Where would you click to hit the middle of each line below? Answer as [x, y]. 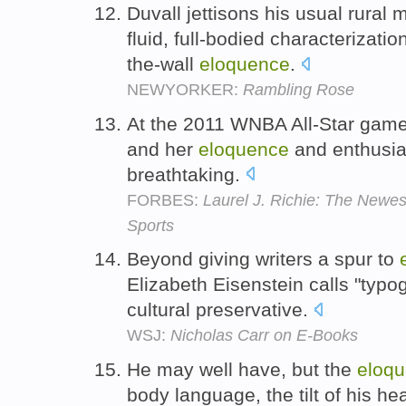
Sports [150, 225]
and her [163, 149]
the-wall [163, 63]
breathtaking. [186, 174]
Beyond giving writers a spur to [263, 259]
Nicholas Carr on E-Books [264, 336]
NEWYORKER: [185, 89]
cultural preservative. [220, 310]
